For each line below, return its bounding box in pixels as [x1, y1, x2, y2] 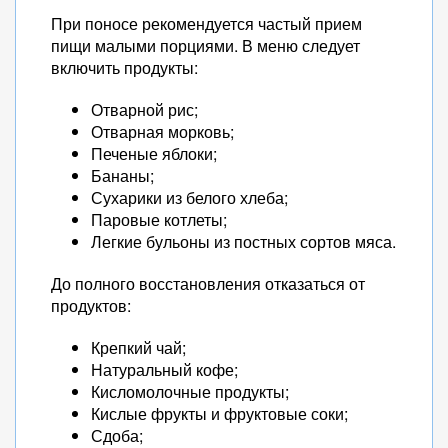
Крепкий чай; [91, 336, 186, 359]
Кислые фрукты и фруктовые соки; [91, 402, 348, 425]
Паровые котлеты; [91, 208, 227, 231]
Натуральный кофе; [91, 358, 238, 381]
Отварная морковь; [91, 120, 234, 143]
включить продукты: [51, 56, 198, 79]
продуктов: [51, 294, 131, 317]
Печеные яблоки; [91, 142, 217, 165]
